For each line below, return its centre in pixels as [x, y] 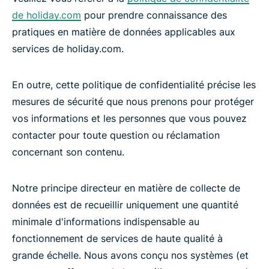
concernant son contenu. [68, 152]
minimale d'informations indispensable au [106, 222]
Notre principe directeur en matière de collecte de [126, 188]
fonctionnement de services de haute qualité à [117, 238]
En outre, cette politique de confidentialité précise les [134, 85]
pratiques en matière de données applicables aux [124, 32]
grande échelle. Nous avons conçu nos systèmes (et [130, 255]
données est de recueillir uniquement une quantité [125, 205]
